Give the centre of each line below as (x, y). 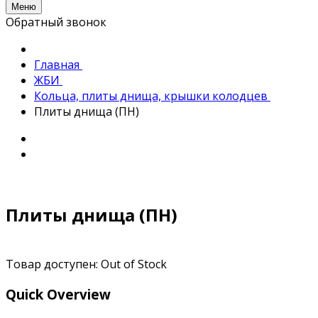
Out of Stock (134, 264)
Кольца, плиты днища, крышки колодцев (152, 96)
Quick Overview (58, 294)
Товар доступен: (53, 264)
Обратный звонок (56, 22)
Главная (58, 65)
